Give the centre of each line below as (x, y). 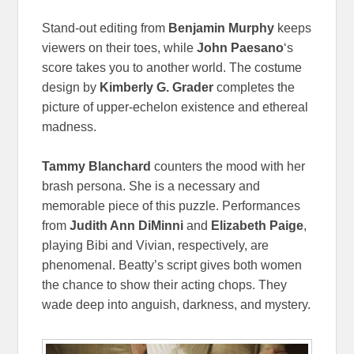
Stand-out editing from (105, 28)
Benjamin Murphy (222, 28)
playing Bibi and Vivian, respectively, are (156, 245)
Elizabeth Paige (256, 225)
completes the (254, 87)
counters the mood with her (228, 166)
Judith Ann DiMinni (128, 225)
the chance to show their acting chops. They (165, 284)
